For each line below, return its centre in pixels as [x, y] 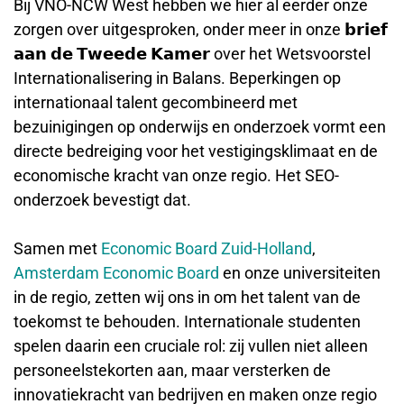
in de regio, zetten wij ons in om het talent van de [187, 297]
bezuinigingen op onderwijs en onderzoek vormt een [200, 126]
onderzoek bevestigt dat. [102, 199]
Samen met [57, 248]
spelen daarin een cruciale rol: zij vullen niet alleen [191, 345]
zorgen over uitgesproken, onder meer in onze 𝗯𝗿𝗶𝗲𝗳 [201, 29]
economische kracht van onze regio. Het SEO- [176, 175]
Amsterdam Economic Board [116, 272]
